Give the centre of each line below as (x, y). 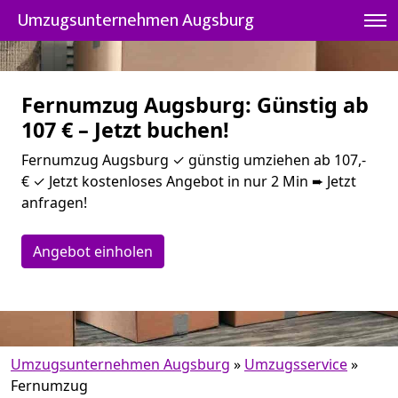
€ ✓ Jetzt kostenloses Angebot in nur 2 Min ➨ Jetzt (189, 181)
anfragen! (54, 203)
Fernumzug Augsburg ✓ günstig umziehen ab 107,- (194, 160)
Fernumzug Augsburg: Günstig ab (195, 105)
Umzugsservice (296, 364)
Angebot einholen (93, 251)
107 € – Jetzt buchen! (125, 130)
